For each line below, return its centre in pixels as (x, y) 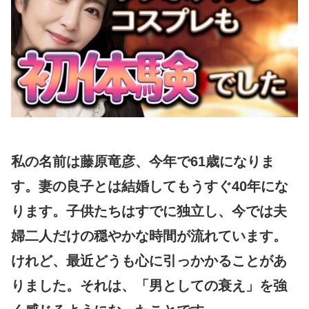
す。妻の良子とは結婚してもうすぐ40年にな (150, 186)
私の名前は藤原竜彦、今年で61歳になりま (143, 161)
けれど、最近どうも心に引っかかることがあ (149, 260)
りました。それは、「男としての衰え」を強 (149, 285)
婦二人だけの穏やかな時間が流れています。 (149, 236)
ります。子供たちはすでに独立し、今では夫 (149, 211)
